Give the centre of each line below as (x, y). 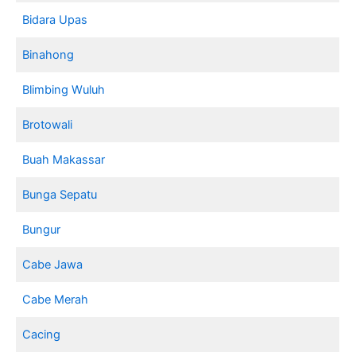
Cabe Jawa (53, 264)
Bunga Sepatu (60, 194)
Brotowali (48, 124)
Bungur (42, 229)
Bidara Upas (55, 19)
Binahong (48, 54)
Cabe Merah (56, 299)
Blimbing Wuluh (64, 89)
